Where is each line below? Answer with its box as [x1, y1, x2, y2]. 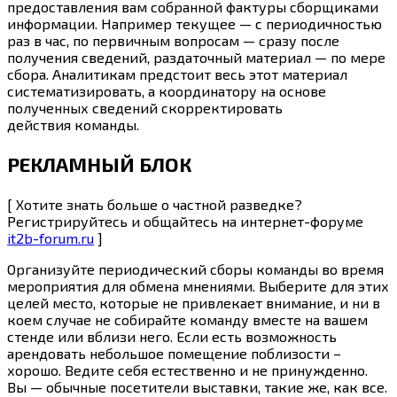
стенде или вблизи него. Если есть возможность [7, 328, 337, 346]
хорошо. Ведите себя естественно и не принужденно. [7, 362, 368, 379]
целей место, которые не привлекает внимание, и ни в [7, 294, 380, 312]
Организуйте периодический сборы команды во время [7, 261, 384, 278]
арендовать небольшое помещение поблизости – [7, 345, 341, 362]
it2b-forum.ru [7, 230, 94, 247]
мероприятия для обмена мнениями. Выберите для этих [7, 277, 389, 295]
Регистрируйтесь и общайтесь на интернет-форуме [7, 213, 363, 230]
